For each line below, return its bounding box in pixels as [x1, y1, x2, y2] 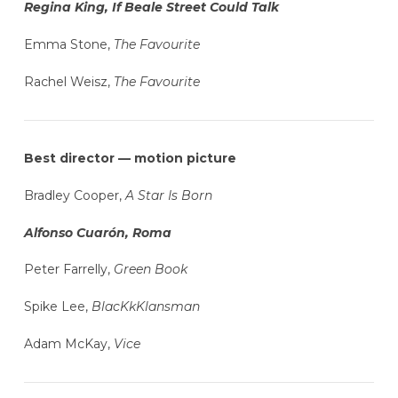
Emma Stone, [23, 36, 110, 53]
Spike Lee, [23, 298, 92, 315]
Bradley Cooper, [23, 187, 125, 203]
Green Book [113, 261, 187, 278]
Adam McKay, [23, 336, 114, 353]
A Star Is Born [124, 187, 212, 203]
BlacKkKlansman [91, 298, 200, 315]
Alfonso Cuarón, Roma [23, 224, 171, 241]
